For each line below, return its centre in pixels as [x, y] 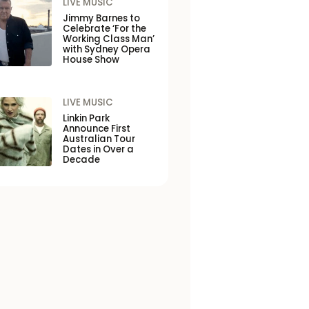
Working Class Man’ [108, 39]
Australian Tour [99, 139]
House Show [91, 60]
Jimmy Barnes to [101, 18]
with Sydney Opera [106, 49]
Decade [81, 160]
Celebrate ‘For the [104, 29]
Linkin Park [86, 118]
